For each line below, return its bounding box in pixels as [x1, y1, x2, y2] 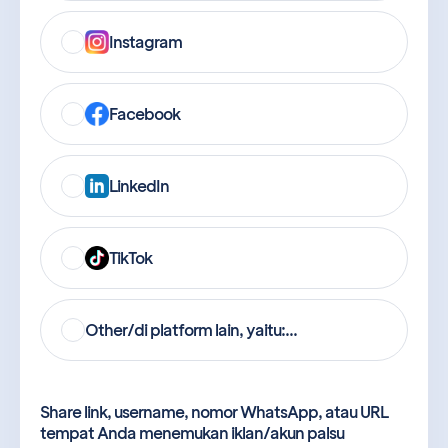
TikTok [109, 246, 152, 268]
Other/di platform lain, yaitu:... [85, 318, 297, 340]
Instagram [109, 30, 182, 52]
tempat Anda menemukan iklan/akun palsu [40, 421, 344, 443]
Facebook [109, 102, 180, 124]
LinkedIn [109, 174, 169, 196]
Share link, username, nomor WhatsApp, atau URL [40, 400, 388, 422]
